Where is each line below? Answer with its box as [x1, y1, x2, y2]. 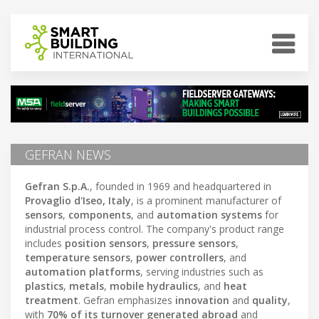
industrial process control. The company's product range [25, 221, 284, 236]
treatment [25, 293, 78, 307]
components [68, 207, 131, 221]
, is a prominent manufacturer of [131, 193, 281, 207]
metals [69, 278, 104, 293]
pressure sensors [152, 236, 236, 250]
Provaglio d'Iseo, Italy [25, 193, 131, 207]
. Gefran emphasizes [78, 293, 175, 307]
